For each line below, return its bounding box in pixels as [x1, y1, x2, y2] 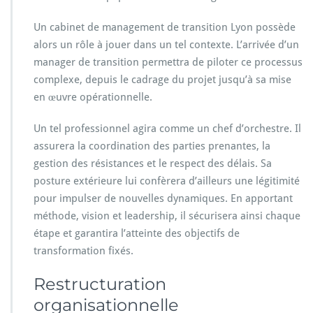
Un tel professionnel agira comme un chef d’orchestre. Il [34, 122, 301, 135]
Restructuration [34, 273, 166, 294]
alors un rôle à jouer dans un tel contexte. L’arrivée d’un [34, 38, 299, 51]
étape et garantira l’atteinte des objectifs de [34, 226, 240, 240]
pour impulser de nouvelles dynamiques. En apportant [34, 191, 293, 205]
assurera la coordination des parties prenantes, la [34, 139, 270, 152]
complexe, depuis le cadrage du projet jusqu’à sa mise [34, 73, 291, 86]
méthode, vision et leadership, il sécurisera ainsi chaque [34, 209, 300, 222]
